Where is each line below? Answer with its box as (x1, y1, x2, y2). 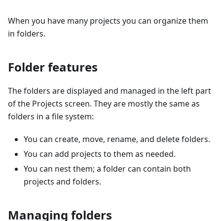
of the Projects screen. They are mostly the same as (8, 98, 200, 110)
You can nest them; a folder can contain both (24, 163, 191, 175)
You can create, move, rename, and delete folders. (24, 134, 210, 145)
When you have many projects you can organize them (8, 15, 208, 27)
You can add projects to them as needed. (24, 148, 176, 160)
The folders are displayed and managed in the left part (8, 85, 211, 97)
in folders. (8, 28, 45, 39)
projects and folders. (24, 176, 101, 187)
